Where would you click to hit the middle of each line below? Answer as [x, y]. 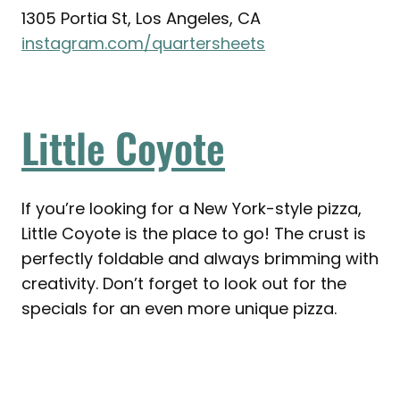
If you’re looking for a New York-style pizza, [192, 209]
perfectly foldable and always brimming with [200, 259]
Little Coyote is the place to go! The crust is [194, 234]
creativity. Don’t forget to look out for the [184, 284]
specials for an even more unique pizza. [181, 309]
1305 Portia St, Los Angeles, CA [141, 19]
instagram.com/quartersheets [143, 44]
